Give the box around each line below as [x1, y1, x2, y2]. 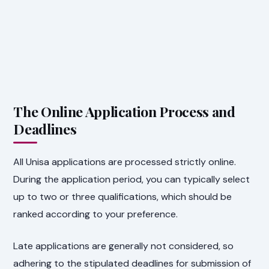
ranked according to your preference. [13, 208, 178, 221]
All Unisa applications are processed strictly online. [13, 156, 237, 169]
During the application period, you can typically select [13, 173, 250, 186]
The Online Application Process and [13, 102, 235, 121]
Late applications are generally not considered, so [13, 240, 234, 253]
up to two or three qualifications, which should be [13, 190, 232, 204]
